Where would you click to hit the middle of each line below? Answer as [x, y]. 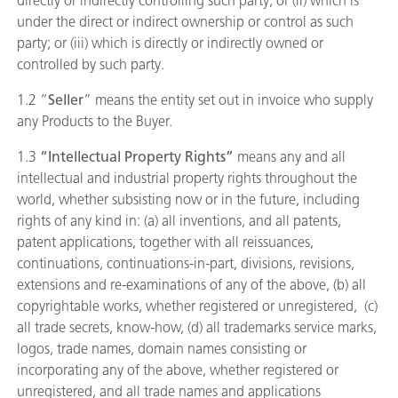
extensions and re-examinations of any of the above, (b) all [191, 285]
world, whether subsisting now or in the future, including [188, 199]
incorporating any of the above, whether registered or [178, 370]
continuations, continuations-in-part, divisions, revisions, [186, 263]
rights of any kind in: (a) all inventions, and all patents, [179, 221]
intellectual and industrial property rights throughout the [187, 178]
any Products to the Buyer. [95, 121]
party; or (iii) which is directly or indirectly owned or [170, 43]
